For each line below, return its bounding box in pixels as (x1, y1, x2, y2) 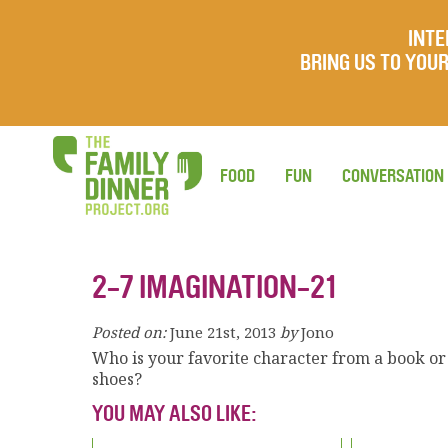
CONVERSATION (342, 165, 444, 187)
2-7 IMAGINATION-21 (92, 269, 337, 306)
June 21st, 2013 (170, 322, 276, 342)
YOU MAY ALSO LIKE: (92, 401, 257, 427)
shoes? (92, 368, 142, 390)
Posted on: (92, 322, 166, 342)
